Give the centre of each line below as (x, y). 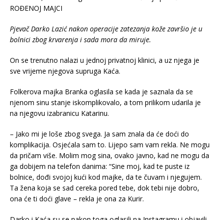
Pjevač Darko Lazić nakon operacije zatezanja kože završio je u (106, 29)
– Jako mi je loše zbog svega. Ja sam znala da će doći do (99, 134)
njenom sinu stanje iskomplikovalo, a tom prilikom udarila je (105, 103)
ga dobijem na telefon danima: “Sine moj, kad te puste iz (100, 166)
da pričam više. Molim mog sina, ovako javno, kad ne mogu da (110, 156)
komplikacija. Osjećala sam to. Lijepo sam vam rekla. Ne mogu (110, 145)
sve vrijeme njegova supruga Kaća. (65, 71)
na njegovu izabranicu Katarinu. (59, 113)
